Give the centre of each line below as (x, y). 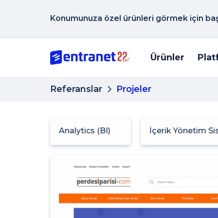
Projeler (134, 89)
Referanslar (76, 89)
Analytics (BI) (86, 131)
